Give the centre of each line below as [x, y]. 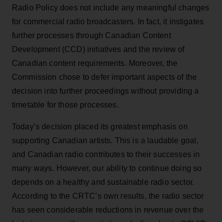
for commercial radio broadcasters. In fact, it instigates [108, 21]
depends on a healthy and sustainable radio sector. [103, 182]
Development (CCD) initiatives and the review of [98, 49]
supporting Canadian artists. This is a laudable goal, [105, 140]
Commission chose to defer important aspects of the [105, 77]
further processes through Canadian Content [91, 35]
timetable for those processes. [65, 105]
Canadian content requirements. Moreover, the [95, 63]
